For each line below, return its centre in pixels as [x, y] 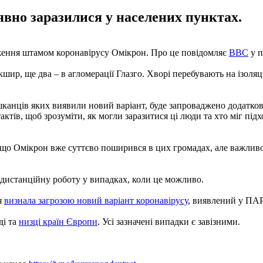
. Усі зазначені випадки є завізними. [169, 221]
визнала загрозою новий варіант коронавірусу [96, 200]
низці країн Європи [58, 221]
